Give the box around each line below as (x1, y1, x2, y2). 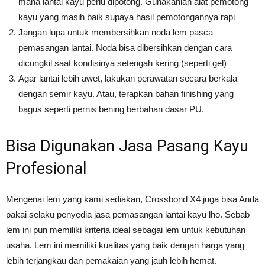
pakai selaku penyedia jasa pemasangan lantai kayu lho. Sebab (6, 209, 250, 220)
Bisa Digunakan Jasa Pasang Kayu (6, 137, 248, 156)
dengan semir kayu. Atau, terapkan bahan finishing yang (18, 89, 234, 99)
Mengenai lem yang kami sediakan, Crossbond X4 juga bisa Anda (6, 194, 259, 205)
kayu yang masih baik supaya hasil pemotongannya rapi (18, 12, 235, 22)
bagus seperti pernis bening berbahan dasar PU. (18, 104, 204, 115)
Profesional (6, 159, 86, 179)
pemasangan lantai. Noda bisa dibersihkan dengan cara (18, 43, 232, 53)
